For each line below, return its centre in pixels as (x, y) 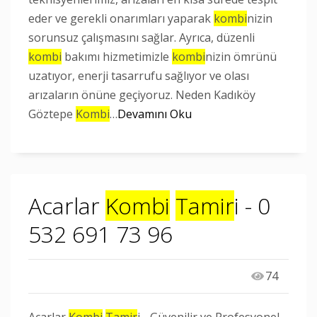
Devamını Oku (155, 114)
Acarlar (67, 206)
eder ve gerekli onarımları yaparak (121, 18)
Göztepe (52, 114)
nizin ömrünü (241, 57)
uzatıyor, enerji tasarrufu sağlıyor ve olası (139, 76)
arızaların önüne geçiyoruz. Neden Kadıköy (142, 95)
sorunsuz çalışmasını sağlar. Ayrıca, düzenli (142, 38)
